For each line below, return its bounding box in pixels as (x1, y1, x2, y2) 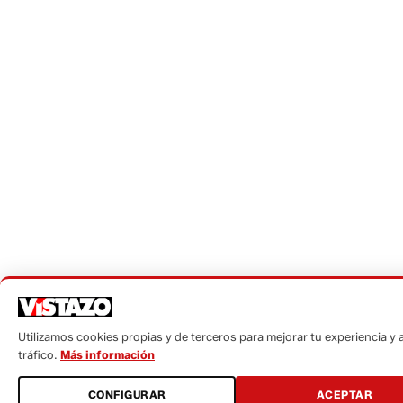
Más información (60, 347, 155, 362)
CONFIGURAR (87, 387, 166, 401)
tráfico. (18, 347, 60, 362)
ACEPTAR (316, 387, 373, 401)
